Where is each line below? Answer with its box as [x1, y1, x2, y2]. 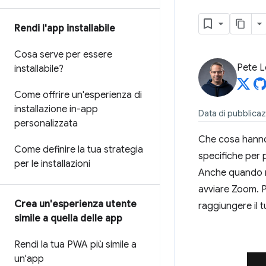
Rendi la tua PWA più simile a [14, 239, 137, 251]
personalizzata [14, 118, 78, 129]
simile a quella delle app [14, 213, 122, 224]
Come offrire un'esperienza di [14, 89, 142, 101]
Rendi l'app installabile [14, 23, 115, 34]
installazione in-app [14, 103, 98, 115]
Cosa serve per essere [14, 49, 112, 61]
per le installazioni [14, 158, 90, 170]
